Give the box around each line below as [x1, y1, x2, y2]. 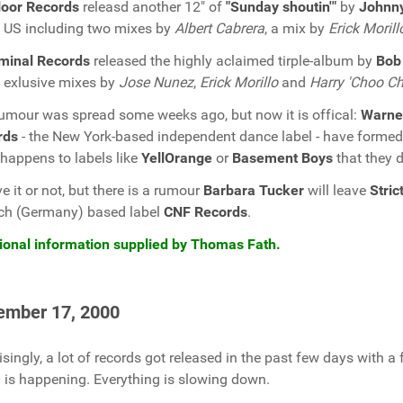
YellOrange [141, 149, 212, 166]
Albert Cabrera [175, 20, 264, 37]
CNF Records [164, 203, 247, 220]
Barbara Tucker [203, 182, 304, 199]
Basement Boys [232, 149, 333, 166]
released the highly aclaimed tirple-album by [90, 52, 376, 69]
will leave [304, 182, 370, 199]
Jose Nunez [119, 74, 193, 91]
